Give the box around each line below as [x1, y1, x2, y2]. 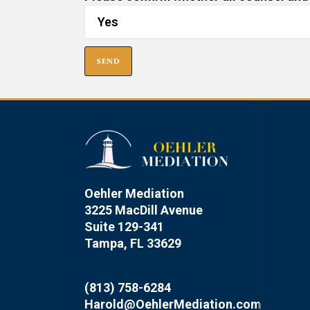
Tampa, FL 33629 [84, 236, 181, 251]
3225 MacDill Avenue [84, 203, 203, 218]
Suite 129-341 [84, 219, 164, 235]
